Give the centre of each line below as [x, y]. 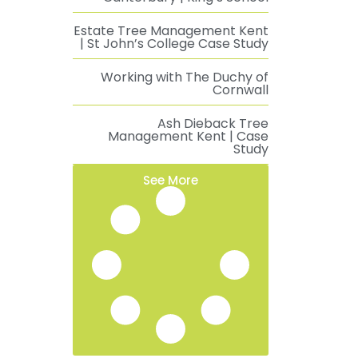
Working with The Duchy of [185, 77]
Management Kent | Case [188, 136]
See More [171, 180]
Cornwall [241, 90]
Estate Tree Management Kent [171, 31]
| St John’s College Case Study [174, 44]
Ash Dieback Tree [213, 123]
